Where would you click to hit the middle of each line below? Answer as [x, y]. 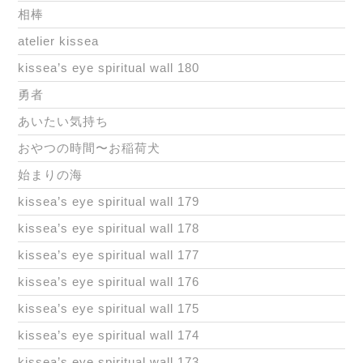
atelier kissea [58, 41]
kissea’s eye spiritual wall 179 [109, 202]
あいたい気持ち [63, 122]
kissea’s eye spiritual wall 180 [109, 68]
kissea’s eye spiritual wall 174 [109, 335]
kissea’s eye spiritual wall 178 [109, 228]
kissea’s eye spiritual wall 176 [109, 282]
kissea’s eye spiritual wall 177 [109, 255]
